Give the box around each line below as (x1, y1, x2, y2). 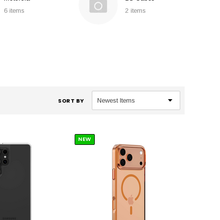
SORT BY (58, 96, 84, 105)
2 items (125, 6, 146, 14)
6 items (4, 6, 25, 14)
